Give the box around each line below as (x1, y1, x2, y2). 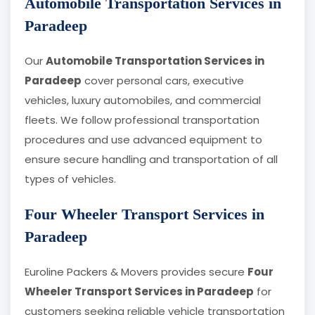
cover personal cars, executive (82, 73, 244, 89)
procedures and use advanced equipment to (25, 132, 262, 148)
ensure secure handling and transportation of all (25, 152, 278, 167)
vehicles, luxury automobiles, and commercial (25, 93, 261, 108)
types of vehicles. (25, 172, 116, 187)
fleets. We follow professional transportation (25, 112, 259, 128)
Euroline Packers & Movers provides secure (25, 264, 247, 280)
